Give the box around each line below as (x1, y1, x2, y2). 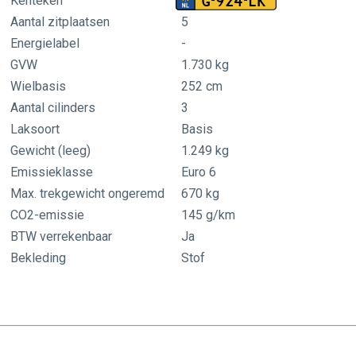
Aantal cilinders (10, 100, 95, 116)
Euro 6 (180, 164, 216, 180)
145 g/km (180, 207, 235, 223)
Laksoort (10, 122, 60, 137)
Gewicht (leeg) (10, 143, 91, 159)
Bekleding (10, 250, 66, 266)
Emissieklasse (10, 164, 93, 180)
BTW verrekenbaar (10, 229, 112, 245)
